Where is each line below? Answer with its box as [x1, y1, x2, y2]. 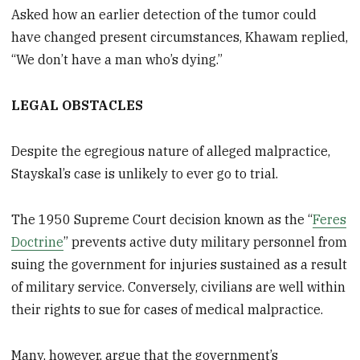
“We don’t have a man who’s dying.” [11, 51, 223, 68]
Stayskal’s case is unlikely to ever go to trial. [11, 166, 279, 182]
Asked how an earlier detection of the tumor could [11, 6, 317, 23]
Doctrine [11, 233, 64, 250]
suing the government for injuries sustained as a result [11, 256, 348, 272]
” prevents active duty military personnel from [63, 233, 348, 250]
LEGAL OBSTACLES [11, 97, 144, 114]
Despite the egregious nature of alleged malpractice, [11, 143, 331, 160]
